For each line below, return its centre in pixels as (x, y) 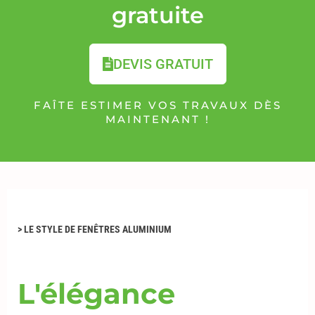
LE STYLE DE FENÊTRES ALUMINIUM (98, 230)
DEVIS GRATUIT (163, 64)
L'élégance (96, 294)
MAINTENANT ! (157, 119)
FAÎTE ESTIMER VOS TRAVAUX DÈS (157, 105)
